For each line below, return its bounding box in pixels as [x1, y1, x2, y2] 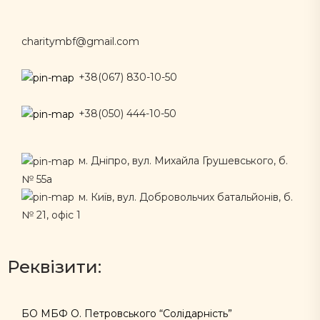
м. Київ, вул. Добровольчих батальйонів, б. [76, 190, 293, 204]
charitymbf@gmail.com [21, 35, 139, 49]
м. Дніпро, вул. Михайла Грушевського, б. [76, 154, 288, 167]
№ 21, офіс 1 [21, 209, 81, 222]
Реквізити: [7, 256, 101, 278]
